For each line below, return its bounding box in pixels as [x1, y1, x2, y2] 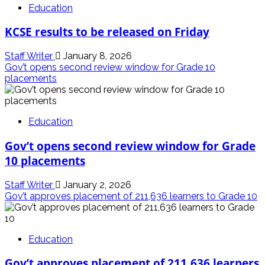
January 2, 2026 [61, 179, 131, 190]
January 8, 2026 [61, 50, 132, 62]
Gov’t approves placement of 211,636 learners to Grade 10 [5, 190, 257, 202]
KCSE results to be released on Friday [5, 24, 209, 40]
